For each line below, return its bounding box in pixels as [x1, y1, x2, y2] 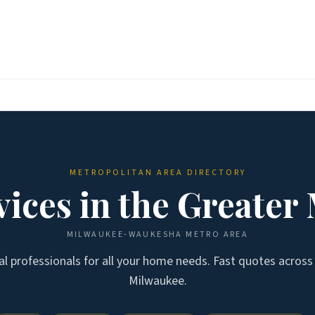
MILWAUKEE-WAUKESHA [66, 229, 183, 240]
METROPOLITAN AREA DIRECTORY [69, 167, 246, 179]
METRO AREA [182, 229, 249, 240]
